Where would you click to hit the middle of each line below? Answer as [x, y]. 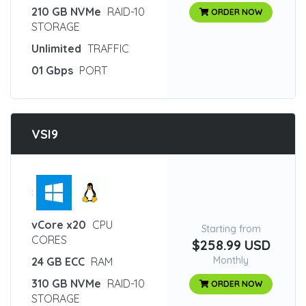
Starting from [231, 229]
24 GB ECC [58, 262]
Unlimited [56, 48]
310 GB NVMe [66, 283]
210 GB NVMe [66, 12]
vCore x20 [59, 225]
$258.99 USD [231, 245]
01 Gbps [52, 70]
